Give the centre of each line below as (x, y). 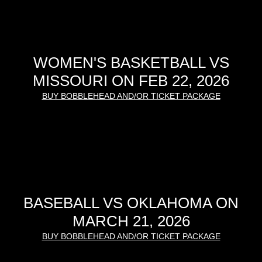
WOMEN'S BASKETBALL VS (131, 62)
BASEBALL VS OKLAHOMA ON (131, 203)
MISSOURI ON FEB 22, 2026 (131, 80)
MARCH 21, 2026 (131, 221)
